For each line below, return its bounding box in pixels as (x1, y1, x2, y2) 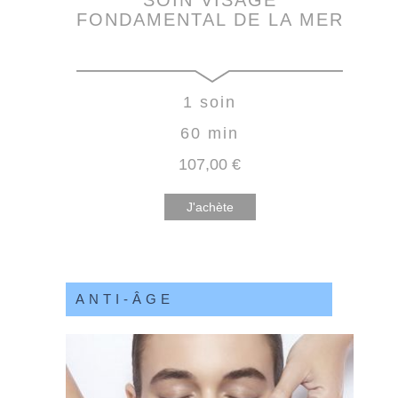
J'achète (186, 199, 234, 214)
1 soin (183, 92, 236, 111)
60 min (180, 123, 239, 142)
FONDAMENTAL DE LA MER (76, 9, 344, 29)
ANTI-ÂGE (76, 291, 174, 306)
